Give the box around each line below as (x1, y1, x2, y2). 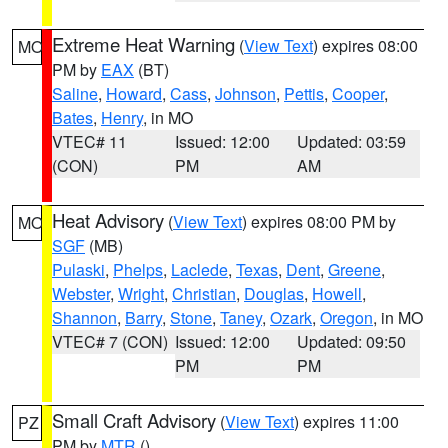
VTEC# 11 (52, 130, 127, 153)
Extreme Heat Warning (52, 31, 235, 57)
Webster (52, 282, 110, 305)
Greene (328, 258, 381, 281)
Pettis (284, 82, 324, 105)
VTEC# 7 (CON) (52, 330, 168, 353)
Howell (312, 282, 362, 305)
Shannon (52, 306, 117, 329)
